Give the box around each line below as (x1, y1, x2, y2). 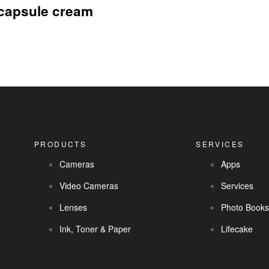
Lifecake (221, 223, 253, 235)
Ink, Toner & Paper (59, 223, 131, 235)
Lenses (59, 201, 88, 213)
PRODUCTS (34, 139, 87, 149)
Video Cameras (59, 180, 119, 192)
